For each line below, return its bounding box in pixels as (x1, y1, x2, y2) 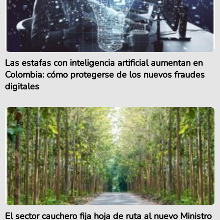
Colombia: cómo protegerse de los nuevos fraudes (5, 69, 205, 81)
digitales (5, 81, 39, 93)
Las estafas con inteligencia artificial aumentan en (5, 57, 203, 69)
